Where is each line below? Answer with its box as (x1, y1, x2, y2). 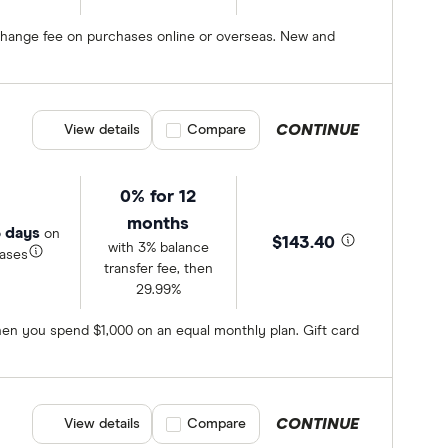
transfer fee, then (103, 262, 213, 277)
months (127, 215, 190, 234)
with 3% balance (107, 241, 209, 256)
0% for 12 (120, 188, 197, 207)
